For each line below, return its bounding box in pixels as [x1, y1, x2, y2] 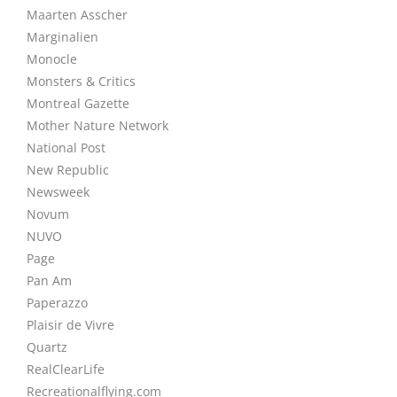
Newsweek [27, 183, 90, 200]
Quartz [27, 339, 67, 355]
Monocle [27, 51, 77, 67]
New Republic [27, 161, 109, 178]
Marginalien [27, 28, 98, 45]
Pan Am [27, 272, 72, 289]
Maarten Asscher [27, 6, 128, 23]
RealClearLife [27, 361, 105, 378]
